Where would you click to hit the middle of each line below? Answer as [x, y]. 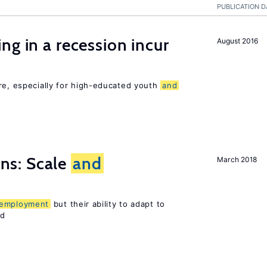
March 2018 [237, 159]
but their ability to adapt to [108, 204]
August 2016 [237, 41]
